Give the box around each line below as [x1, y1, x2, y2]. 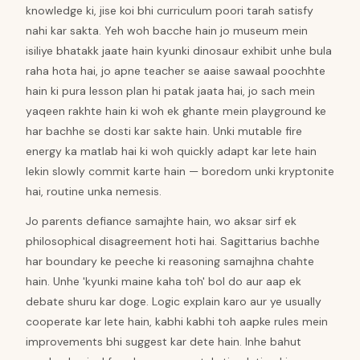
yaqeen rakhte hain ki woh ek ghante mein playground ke [26, 104, 326, 118]
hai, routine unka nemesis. [26, 184, 162, 198]
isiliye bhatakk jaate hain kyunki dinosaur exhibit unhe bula [26, 43, 332, 58]
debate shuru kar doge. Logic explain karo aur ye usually [26, 294, 321, 309]
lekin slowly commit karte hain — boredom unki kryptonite [26, 164, 334, 178]
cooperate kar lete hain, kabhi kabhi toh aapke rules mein [26, 314, 328, 329]
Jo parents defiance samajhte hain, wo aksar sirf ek [26, 214, 297, 228]
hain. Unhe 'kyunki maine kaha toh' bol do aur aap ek [26, 274, 301, 288]
